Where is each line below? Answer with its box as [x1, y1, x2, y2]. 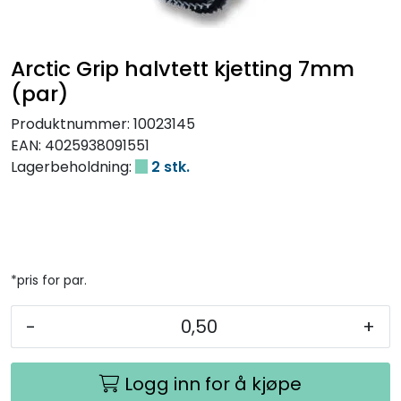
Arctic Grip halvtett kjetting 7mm [11, 53, 354, 83]
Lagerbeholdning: [11, 156, 132, 177]
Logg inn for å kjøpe [124, 371, 302, 397]
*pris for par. [11, 270, 87, 289]
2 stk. [148, 156, 190, 177]
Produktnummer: [11, 113, 130, 134]
